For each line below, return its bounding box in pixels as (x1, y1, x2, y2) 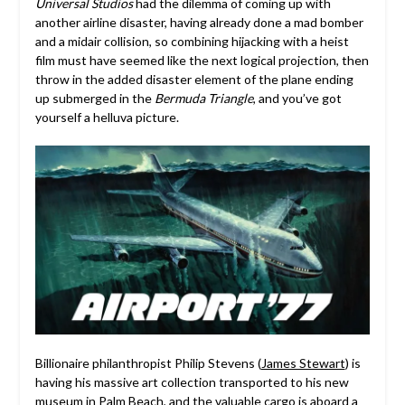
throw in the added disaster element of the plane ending (34, 71, 353, 88)
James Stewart (260, 354, 345, 371)
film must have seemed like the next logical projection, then (34, 52, 369, 69)
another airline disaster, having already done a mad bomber (34, 14, 363, 31)
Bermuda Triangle (154, 90, 253, 107)
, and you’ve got (252, 90, 342, 107)
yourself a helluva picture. (34, 109, 179, 126)
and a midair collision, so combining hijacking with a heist (34, 33, 349, 50)
